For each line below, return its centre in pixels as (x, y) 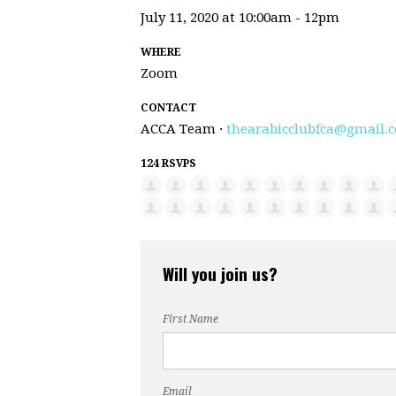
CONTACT (168, 107)
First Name (190, 319)
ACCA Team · (183, 129)
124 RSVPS (168, 163)
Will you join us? (220, 273)
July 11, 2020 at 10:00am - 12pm (240, 17)
